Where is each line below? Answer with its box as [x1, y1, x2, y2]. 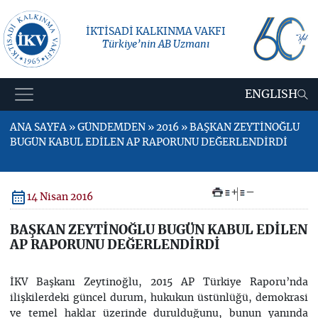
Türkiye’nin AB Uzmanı [102, 39, 209, 50]
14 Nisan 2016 [26, 192, 93, 202]
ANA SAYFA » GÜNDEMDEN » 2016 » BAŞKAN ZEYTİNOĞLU [9, 123, 300, 133]
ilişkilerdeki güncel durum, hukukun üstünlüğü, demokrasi [9, 293, 309, 303]
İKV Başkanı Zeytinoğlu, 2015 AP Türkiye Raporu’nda [9, 278, 309, 287]
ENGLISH [245, 89, 298, 100]
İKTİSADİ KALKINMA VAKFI [86, 26, 226, 37]
